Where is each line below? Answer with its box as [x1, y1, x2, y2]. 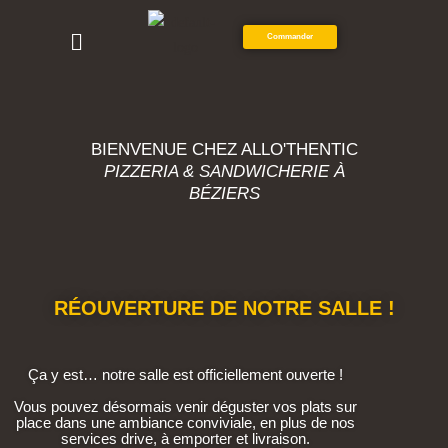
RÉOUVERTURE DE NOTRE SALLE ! [53, 297, 395, 320]
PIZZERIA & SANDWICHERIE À [103, 162, 345, 182]
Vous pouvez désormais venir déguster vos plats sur [13, 398, 357, 416]
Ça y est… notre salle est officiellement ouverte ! [27, 366, 343, 384]
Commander [266, 32, 313, 42]
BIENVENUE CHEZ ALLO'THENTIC [90, 140, 358, 160]
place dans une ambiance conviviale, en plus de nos [15, 414, 355, 432]
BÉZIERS [188, 184, 260, 204]
